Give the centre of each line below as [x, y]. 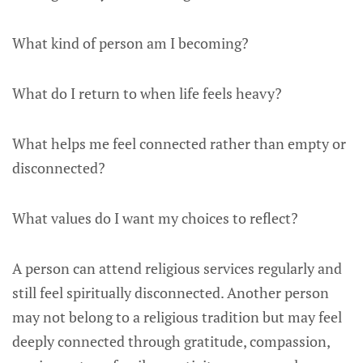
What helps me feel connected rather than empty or [179, 143]
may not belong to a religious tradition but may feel [177, 317]
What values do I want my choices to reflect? [155, 218]
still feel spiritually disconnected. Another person [171, 293]
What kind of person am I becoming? [130, 43]
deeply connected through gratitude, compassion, [171, 341]
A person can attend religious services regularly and [177, 268]
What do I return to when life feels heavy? [147, 93]
